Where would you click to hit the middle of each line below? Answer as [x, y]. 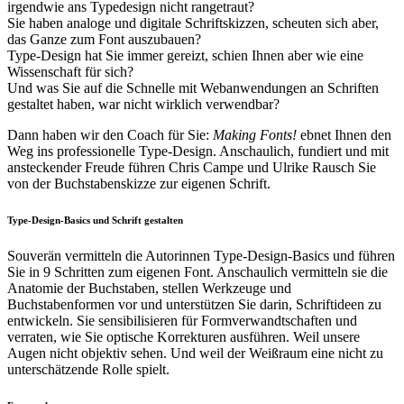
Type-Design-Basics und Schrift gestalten [95, 220]
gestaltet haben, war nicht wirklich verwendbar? [143, 105]
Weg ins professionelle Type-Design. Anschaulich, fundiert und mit [198, 151]
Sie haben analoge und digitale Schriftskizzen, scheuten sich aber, [193, 23]
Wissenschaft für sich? [70, 72]
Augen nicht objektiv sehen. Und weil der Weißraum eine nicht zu [195, 353]
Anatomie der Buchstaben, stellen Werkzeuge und [149, 289]
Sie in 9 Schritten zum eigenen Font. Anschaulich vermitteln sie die [197, 272]
